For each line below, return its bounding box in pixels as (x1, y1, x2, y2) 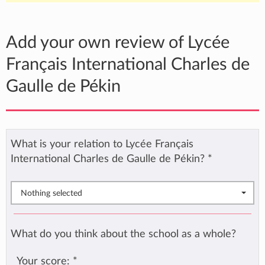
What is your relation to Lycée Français (11, 139, 193, 149)
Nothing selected (21, 189, 82, 198)
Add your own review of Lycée (6, 34, 230, 51)
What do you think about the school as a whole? (11, 228, 236, 239)
